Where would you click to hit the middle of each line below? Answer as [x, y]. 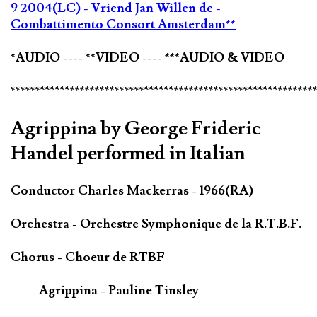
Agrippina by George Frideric [136, 129]
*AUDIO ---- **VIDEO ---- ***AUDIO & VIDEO [148, 58]
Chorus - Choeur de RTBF [88, 258]
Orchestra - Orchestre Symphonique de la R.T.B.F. [156, 224]
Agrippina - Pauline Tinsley [119, 291]
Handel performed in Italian [128, 154]
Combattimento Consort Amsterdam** [123, 25]
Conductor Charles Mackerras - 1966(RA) [132, 191]
